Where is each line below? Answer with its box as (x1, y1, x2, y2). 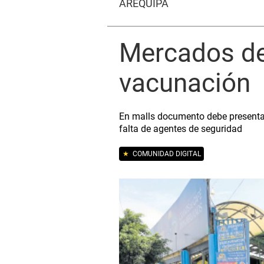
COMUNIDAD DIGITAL (128, 150, 201, 158)
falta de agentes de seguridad (119, 123, 242, 134)
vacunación (119, 68, 250, 98)
